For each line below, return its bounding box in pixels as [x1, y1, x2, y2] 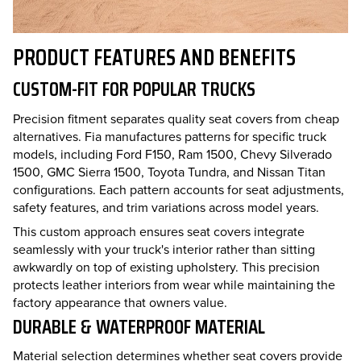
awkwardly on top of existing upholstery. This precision [13, 257, 320, 276]
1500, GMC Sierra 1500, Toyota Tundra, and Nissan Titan [13, 162, 326, 180]
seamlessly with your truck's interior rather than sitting [13, 239, 315, 258]
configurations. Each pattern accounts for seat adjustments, [13, 180, 344, 198]
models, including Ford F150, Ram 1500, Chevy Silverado [13, 144, 332, 163]
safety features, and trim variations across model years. [13, 197, 319, 216]
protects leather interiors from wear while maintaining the [13, 275, 335, 293]
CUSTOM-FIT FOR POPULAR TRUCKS [13, 73, 255, 106]
